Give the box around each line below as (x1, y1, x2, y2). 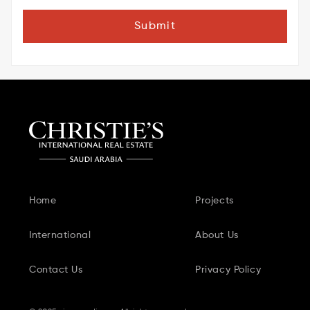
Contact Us (29, 265, 83, 275)
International (29, 230, 91, 240)
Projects (195, 196, 234, 206)
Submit (134, 20, 176, 32)
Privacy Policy (195, 265, 262, 275)
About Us (195, 230, 239, 240)
